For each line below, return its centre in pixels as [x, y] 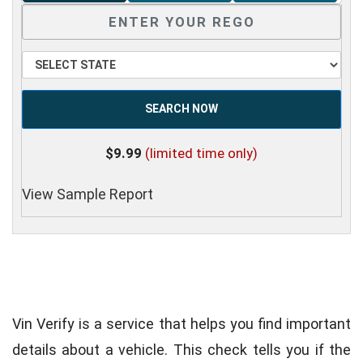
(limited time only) [201, 154]
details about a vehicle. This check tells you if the [181, 350]
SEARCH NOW [181, 109]
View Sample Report [88, 194]
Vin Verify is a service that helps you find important [181, 324]
